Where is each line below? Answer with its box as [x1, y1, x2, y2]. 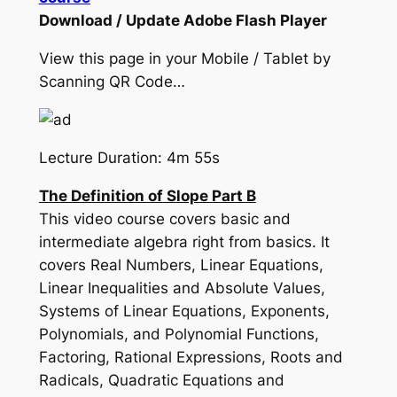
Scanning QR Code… [38, 73, 185, 91]
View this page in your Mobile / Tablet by [38, 50, 331, 68]
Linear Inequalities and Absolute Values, [38, 278, 325, 297]
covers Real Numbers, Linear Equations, [38, 255, 323, 274]
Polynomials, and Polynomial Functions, [38, 324, 319, 343]
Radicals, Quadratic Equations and [38, 370, 284, 389]
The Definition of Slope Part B [38, 186, 256, 205]
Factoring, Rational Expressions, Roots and [38, 347, 343, 366]
